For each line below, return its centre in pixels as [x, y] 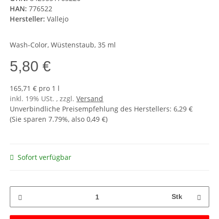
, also [77, 119]
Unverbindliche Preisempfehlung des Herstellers [90, 109]
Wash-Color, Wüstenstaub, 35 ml [63, 45]
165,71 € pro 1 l [35, 88]
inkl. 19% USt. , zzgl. [43, 99]
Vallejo [58, 19]
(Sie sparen [29, 119]
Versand [90, 99]
